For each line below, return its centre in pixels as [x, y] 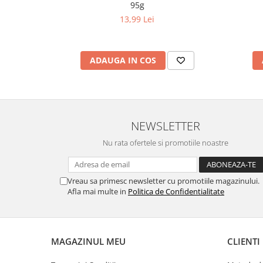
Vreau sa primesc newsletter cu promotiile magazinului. [163, 181]
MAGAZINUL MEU [88, 241]
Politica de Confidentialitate [176, 191]
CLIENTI [244, 241]
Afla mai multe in [98, 191]
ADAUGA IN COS [123, 60]
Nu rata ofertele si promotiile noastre [166, 142]
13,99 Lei [137, 19]
